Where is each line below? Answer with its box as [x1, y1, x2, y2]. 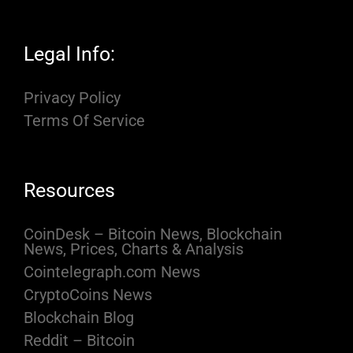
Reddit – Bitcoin [24, 331, 135, 351]
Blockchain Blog [24, 308, 134, 328]
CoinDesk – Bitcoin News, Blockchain [24, 225, 282, 244]
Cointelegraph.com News [24, 262, 200, 282]
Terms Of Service [24, 111, 145, 131]
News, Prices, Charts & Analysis [24, 240, 243, 259]
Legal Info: [24, 43, 115, 66]
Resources [24, 179, 115, 203]
